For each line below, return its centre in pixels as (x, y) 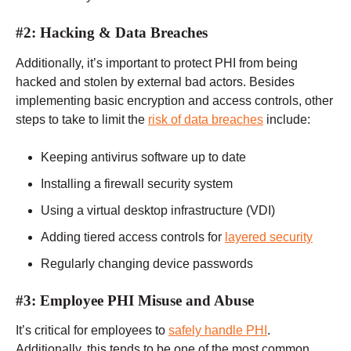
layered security (269, 237)
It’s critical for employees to (92, 331)
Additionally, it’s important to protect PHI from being (157, 63)
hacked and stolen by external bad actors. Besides (155, 81)
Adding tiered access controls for (133, 237)
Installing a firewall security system (137, 183)
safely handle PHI (218, 331)
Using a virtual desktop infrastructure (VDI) (158, 210)
